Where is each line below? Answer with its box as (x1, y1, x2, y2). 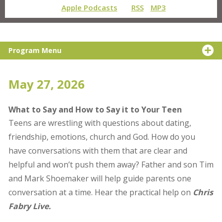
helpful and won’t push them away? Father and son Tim (8, 159, 214, 170)
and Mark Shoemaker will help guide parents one (8, 173, 191, 184)
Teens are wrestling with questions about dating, (8, 117, 191, 128)
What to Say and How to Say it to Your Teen (8, 104, 182, 115)
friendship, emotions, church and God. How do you (8, 131, 195, 142)
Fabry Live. (8, 201, 51, 212)
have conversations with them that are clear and (8, 145, 187, 156)
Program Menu (8, 46, 61, 55)
